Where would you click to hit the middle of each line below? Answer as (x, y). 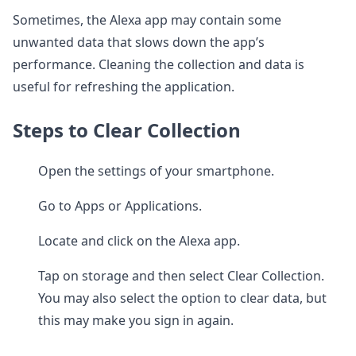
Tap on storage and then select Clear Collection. (181, 276)
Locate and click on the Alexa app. (139, 241)
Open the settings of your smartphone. (156, 171)
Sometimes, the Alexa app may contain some (147, 20)
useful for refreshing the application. (124, 87)
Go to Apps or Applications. (120, 206)
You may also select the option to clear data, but (182, 298)
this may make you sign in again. (136, 320)
